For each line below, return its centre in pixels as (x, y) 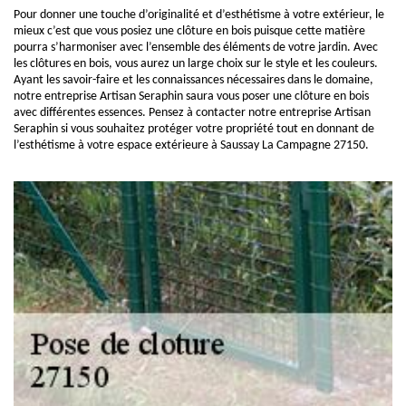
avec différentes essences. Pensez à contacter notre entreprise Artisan (192, 113)
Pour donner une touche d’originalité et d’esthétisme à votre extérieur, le (199, 15)
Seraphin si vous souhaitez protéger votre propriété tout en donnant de (194, 129)
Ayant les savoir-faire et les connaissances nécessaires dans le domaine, (193, 80)
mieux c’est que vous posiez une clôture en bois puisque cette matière (189, 31)
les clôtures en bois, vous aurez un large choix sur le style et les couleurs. (196, 64)
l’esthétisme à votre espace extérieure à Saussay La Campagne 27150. (191, 145)
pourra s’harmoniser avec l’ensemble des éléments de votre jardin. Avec (196, 48)
